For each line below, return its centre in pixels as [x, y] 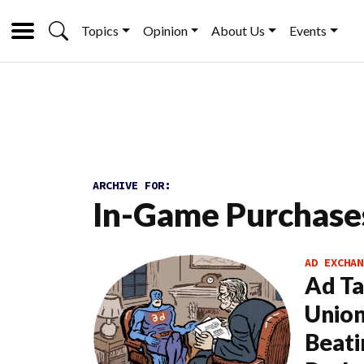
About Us [238, 30]
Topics [100, 30]
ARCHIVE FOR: [132, 185]
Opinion [165, 30]
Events [308, 30]
